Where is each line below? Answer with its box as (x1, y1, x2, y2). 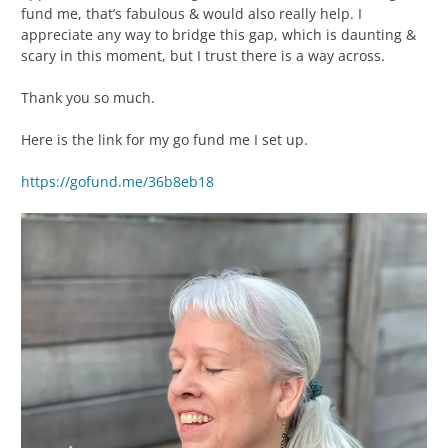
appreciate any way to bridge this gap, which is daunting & (21, 24, 416, 44)
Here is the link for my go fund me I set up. (21, 129, 308, 149)
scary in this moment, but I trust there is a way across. (21, 45, 389, 65)
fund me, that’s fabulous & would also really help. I (21, 3, 362, 23)
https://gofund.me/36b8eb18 (21, 171, 214, 191)
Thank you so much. (21, 87, 155, 107)
